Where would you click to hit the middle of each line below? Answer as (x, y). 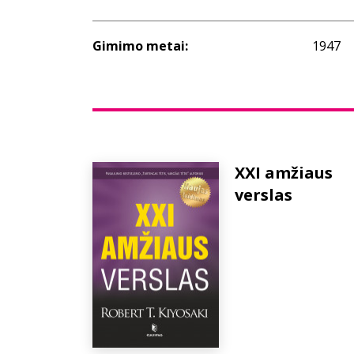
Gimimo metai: (140, 46)
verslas (263, 195)
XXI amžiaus (283, 173)
